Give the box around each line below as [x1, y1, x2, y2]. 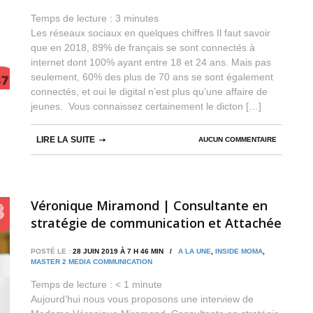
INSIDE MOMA [215, 247, 263, 255]
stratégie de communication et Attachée [31, 214, 282, 231]
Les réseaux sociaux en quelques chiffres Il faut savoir [31, 27, 270, 38]
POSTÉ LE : [31, 247, 71, 255]
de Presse [31, 231, 90, 249]
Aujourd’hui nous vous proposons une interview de [31, 293, 254, 305]
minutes [124, 12, 159, 24]
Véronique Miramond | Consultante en [31, 196, 268, 214]
